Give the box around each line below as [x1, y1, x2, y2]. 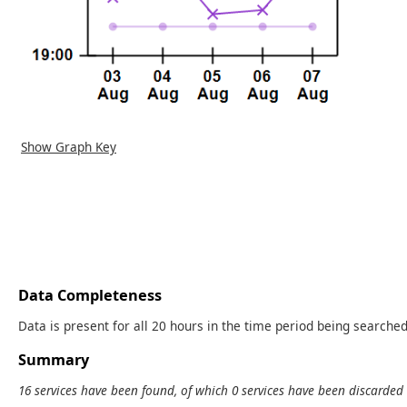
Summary [18, 349, 89, 370]
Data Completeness [18, 284, 162, 305]
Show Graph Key [21, 137, 116, 155]
